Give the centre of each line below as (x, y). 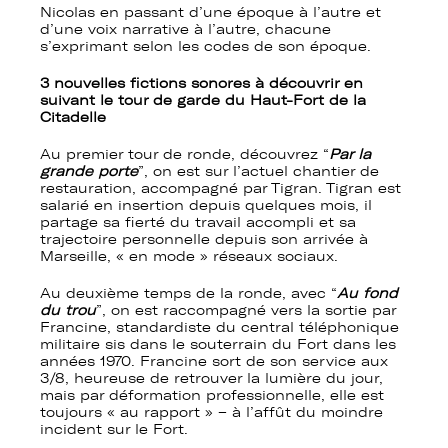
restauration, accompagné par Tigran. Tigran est (220, 189)
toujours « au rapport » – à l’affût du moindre (211, 413)
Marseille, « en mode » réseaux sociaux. (189, 257)
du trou (68, 311)
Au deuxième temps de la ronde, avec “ (188, 294)
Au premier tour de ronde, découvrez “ (184, 155)
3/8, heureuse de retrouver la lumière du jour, (211, 379)
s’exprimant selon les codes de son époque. (205, 47)
